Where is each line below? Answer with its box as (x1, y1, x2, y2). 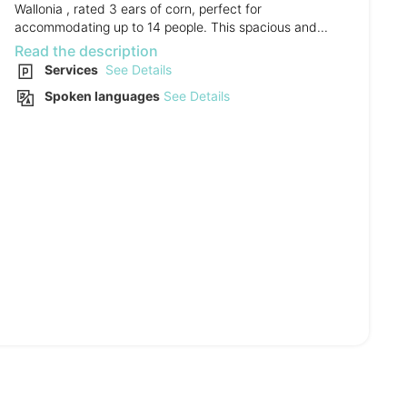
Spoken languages (45, 88, 160, 104)
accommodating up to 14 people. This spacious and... (15, 19, 328, 35)
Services (45, 62, 98, 77)
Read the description (15, 42, 158, 60)
